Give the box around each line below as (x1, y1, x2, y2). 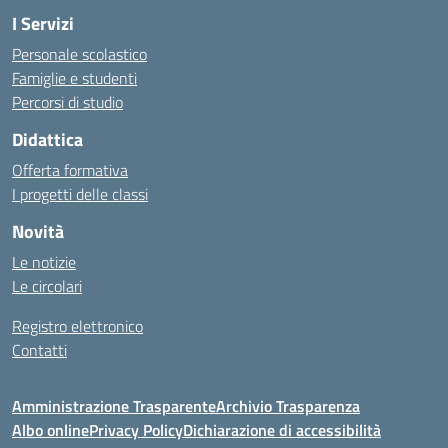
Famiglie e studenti (12, 66, 137, 90)
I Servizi (12, 10, 74, 37)
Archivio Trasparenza (216, 394, 360, 418)
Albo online (12, 418, 89, 442)
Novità (12, 218, 64, 245)
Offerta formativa (12, 158, 128, 182)
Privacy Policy (89, 418, 183, 442)
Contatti (12, 338, 67, 362)
